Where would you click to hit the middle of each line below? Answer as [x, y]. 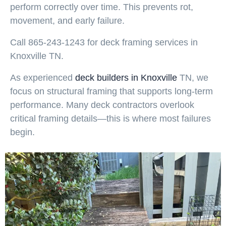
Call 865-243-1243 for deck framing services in [104, 42]
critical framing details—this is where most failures [110, 118]
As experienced [43, 77]
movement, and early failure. [67, 20]
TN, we [193, 77]
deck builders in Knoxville [126, 77]
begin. [22, 132]
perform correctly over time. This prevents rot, [102, 7]
